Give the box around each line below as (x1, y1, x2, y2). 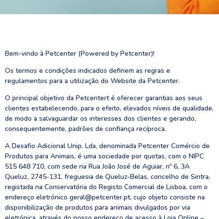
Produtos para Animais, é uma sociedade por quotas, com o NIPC (5, 152, 204, 161)
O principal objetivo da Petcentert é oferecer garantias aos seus (5, 93, 202, 103)
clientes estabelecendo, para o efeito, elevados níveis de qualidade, (5, 104, 214, 113)
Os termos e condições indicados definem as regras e (5, 66, 170, 75)
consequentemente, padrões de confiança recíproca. (5, 124, 166, 133)
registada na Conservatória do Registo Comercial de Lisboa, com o (5, 182, 208, 192)
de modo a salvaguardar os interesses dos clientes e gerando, (5, 114, 196, 123)
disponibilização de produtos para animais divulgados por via (5, 203, 190, 212)
